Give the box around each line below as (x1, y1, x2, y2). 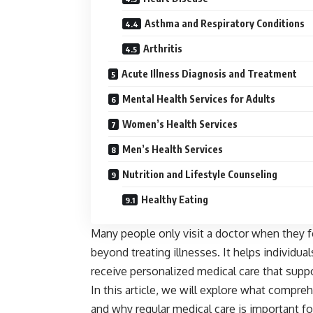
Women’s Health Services (122, 118, 238, 131)
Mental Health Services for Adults (122, 93, 275, 105)
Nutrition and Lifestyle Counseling (122, 168, 277, 181)
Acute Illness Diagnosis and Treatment (122, 68, 297, 80)
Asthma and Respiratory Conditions (145, 17, 305, 30)
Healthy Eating (141, 194, 208, 206)
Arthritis (143, 43, 182, 55)
